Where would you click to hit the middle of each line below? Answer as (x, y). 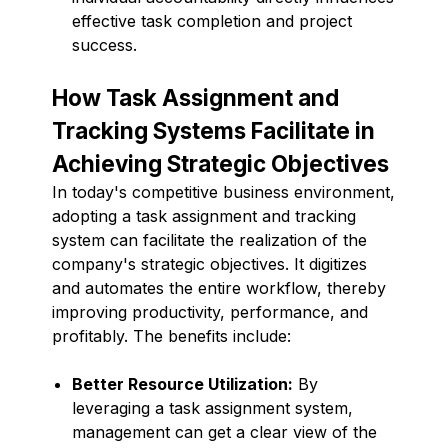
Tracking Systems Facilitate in (213, 130)
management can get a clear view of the (224, 431)
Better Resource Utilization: (182, 383)
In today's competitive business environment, (223, 191)
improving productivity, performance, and (210, 311)
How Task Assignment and (195, 97)
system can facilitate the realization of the (209, 239)
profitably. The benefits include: (171, 335)
